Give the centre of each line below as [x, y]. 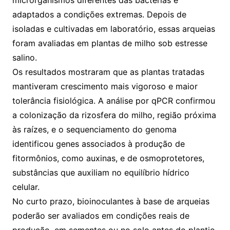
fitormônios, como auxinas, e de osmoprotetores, [108, 158]
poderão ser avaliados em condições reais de [101, 216]
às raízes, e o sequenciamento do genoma [94, 130]
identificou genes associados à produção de [98, 144]
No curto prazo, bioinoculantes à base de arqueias [111, 202]
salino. [24, 58]
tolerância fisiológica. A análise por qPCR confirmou [113, 101]
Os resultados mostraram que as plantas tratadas [108, 72]
